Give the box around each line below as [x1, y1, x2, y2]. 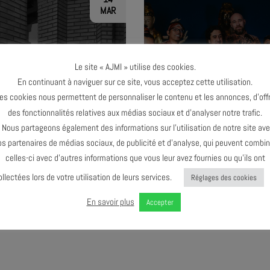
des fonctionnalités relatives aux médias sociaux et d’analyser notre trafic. [8, 106, 262, 118]
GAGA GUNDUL [204, 178, 269, 189]
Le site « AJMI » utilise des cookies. [74, 61, 196, 73]
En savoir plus [86, 196, 134, 208]
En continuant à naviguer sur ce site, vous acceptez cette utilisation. [17, 76, 253, 88]
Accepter [146, 197, 174, 208]
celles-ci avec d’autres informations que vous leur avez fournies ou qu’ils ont [5, 152, 265, 164]
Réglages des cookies [191, 172, 257, 183]
